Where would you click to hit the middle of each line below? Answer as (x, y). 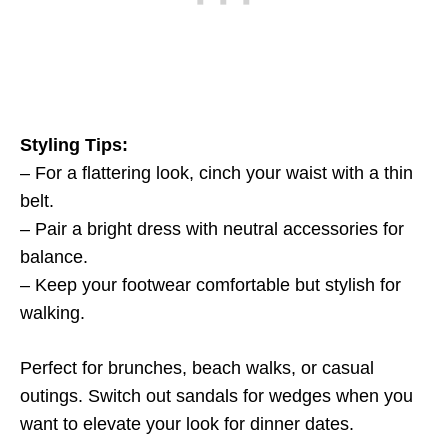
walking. (52, 313)
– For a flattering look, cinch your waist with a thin (216, 173)
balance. (54, 257)
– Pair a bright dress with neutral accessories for (212, 229)
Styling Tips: (74, 145)
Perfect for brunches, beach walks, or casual (197, 368)
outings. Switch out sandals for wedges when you (216, 396)
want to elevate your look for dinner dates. (187, 424)
